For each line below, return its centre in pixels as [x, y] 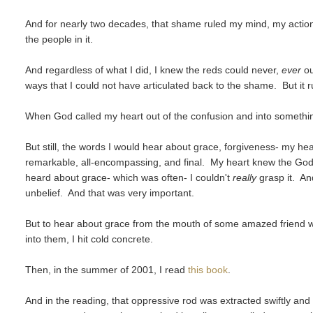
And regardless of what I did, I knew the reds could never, [154, 70]
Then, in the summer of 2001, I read [107, 270]
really [245, 178]
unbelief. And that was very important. [111, 193]
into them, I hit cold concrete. [89, 239]
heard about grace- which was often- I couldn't [129, 178]
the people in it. [59, 39]
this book [208, 270]
